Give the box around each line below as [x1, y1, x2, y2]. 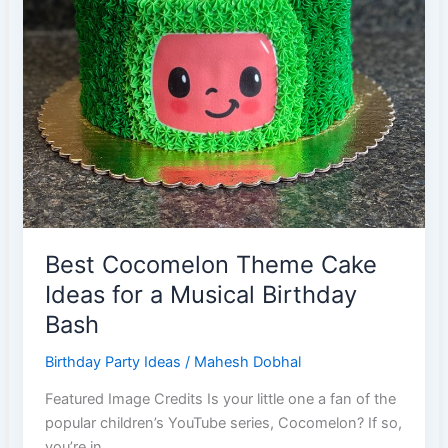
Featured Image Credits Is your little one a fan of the [45, 390, 397, 409]
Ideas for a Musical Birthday [45, 280, 358, 310]
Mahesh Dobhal [194, 352, 302, 371]
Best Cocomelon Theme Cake [45, 250, 378, 280]
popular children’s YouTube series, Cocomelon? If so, [45, 414, 403, 433]
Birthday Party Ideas [45, 352, 182, 371]
